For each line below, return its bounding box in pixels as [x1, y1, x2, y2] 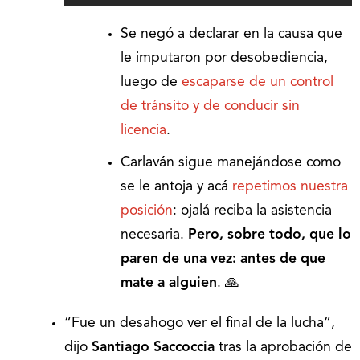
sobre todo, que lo [227, 227, 351, 242]
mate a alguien [121, 276, 217, 290]
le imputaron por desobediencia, [121, 51, 328, 65]
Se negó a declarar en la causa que [121, 27, 342, 41]
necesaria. [121, 227, 184, 242]
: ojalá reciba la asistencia [173, 203, 332, 218]
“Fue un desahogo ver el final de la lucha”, [64, 316, 335, 330]
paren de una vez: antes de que [121, 252, 325, 266]
